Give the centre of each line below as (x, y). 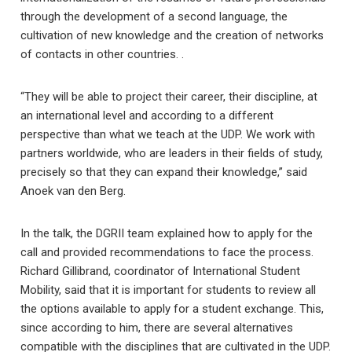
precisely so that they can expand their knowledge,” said (164, 172)
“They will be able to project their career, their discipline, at (169, 97)
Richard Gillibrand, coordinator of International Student (161, 271)
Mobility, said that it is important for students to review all (169, 290)
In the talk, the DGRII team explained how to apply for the (167, 233)
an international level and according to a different (147, 115)
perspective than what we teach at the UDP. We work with (168, 134)
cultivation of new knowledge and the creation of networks (172, 35)
